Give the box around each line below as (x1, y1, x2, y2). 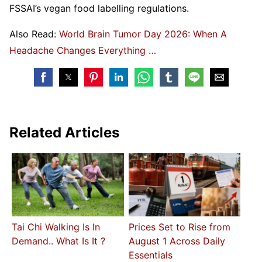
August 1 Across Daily (128, 235, 225, 247)
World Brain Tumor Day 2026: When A (59, 27, 227, 40)
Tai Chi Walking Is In (12, 220, 101, 233)
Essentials (128, 249, 173, 261)
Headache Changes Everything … (9, 44, 156, 56)
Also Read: (9, 27, 59, 40)
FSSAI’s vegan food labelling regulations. (9, 2, 192, 14)
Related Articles (9, 123, 119, 141)
